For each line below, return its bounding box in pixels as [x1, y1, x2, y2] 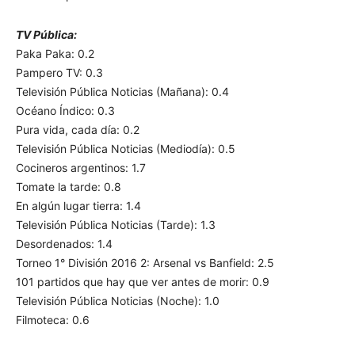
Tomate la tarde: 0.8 [16, 180, 121, 194]
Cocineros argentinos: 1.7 [16, 161, 146, 175]
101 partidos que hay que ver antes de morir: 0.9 [16, 275, 269, 289]
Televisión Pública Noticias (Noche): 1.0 [16, 294, 219, 308]
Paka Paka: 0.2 [16, 47, 94, 61]
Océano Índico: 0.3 [16, 104, 115, 118]
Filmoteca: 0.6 [16, 313, 90, 327]
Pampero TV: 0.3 [16, 66, 103, 80]
